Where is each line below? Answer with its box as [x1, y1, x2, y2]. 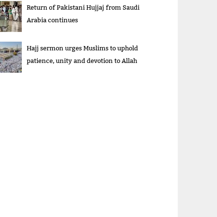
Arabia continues [27, 16, 78, 24]
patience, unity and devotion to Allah [27, 57, 138, 65]
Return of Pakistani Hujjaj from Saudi [27, 3, 140, 12]
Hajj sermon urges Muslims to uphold [27, 44, 139, 52]
